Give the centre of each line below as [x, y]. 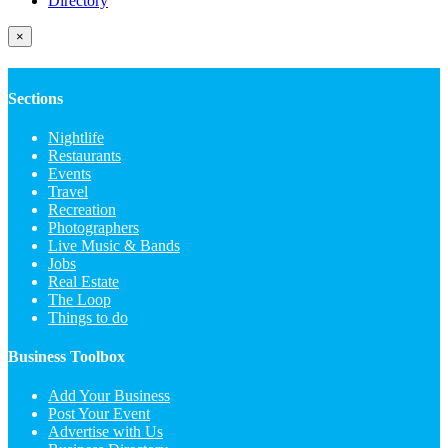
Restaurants [84, 155]
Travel [68, 191]
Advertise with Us [105, 432]
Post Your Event [99, 414]
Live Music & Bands [114, 245]
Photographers [93, 227]
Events [69, 173]
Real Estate [83, 281]
